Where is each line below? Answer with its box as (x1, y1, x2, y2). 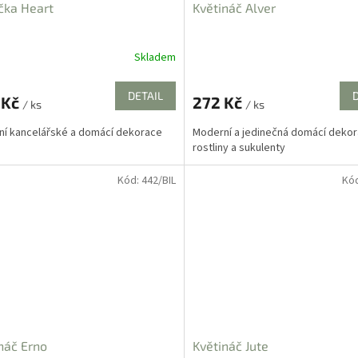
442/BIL (141, 172, 176, 189)
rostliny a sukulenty (192, 139, 285, 156)
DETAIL (127, 88, 163, 102)
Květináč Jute (192, 338, 268, 354)
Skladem (133, 50, 176, 66)
